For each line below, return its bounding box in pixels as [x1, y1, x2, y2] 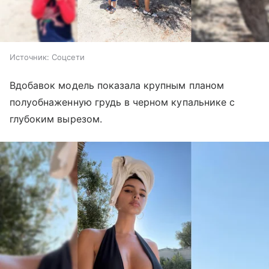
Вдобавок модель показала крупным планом [10, 79, 224, 92]
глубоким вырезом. [10, 113, 102, 125]
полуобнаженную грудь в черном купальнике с [10, 96, 235, 109]
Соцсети [52, 52, 85, 62]
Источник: [10, 52, 49, 62]
